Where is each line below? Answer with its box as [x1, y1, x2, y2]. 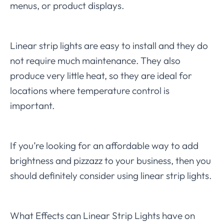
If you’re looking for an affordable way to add [10, 139, 198, 151]
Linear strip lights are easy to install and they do [10, 39, 208, 51]
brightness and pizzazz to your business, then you [10, 154, 211, 166]
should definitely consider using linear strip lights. [10, 169, 211, 181]
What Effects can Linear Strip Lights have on [10, 209, 195, 221]
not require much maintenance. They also [10, 54, 180, 66]
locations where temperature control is [10, 84, 169, 96]
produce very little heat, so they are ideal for [10, 69, 192, 81]
